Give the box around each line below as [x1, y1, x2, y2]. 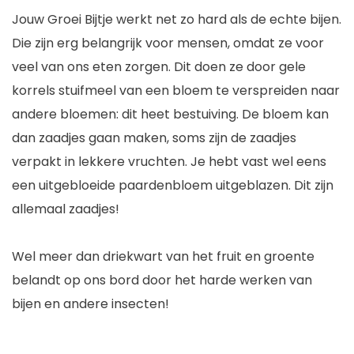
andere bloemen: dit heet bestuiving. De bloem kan [12, 105, 329, 123]
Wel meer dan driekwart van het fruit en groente [12, 247, 314, 265]
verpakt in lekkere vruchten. [12, 153, 190, 171]
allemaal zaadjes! [12, 200, 119, 218]
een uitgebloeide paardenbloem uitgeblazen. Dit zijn [12, 176, 333, 194]
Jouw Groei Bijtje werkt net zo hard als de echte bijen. [12, 10, 341, 28]
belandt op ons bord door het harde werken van [12, 271, 312, 289]
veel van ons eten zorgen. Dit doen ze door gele [12, 58, 306, 76]
